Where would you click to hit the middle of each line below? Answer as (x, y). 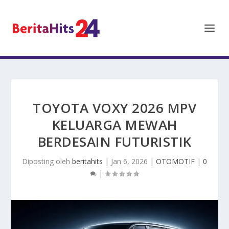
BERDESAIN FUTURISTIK (114, 142)
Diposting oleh (47, 161)
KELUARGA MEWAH (114, 125)
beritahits (87, 161)
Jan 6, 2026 (129, 161)
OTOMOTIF (175, 161)
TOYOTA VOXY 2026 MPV (114, 108)
